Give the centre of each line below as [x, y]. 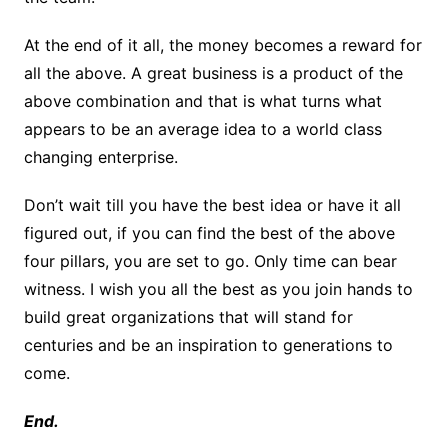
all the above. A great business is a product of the [213, 73]
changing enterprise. [100, 157]
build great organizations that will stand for [188, 317]
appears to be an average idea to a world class [202, 129]
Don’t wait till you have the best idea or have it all [212, 205]
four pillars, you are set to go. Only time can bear [210, 261]
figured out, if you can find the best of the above [209, 233]
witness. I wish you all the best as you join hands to [218, 289]
